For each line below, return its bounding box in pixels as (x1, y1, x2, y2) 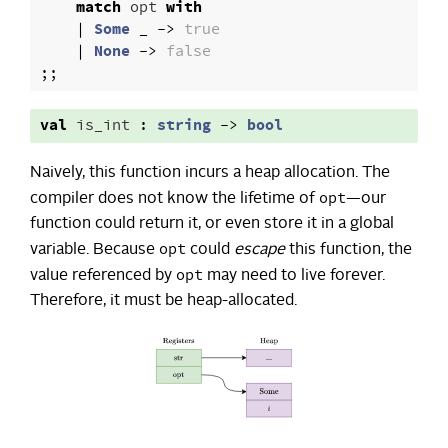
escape (234, 242, 285, 259)
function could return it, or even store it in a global (30, 216, 394, 233)
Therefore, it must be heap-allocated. (30, 293, 297, 310)
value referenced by (30, 268, 176, 285)
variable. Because (30, 242, 159, 259)
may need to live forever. (203, 268, 385, 285)
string (157, 115, 211, 137)
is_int (76, 115, 130, 137)
